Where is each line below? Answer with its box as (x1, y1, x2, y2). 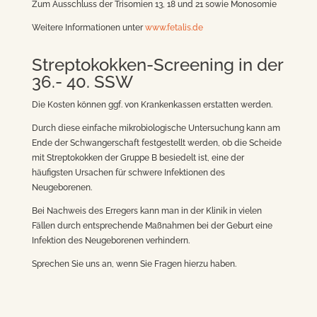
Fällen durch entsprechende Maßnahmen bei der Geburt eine (31, 221, 272, 231)
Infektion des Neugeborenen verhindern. (31, 236, 190, 246)
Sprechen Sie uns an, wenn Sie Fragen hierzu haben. (31, 259, 236, 269)
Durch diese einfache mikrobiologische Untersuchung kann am (31, 123, 280, 133)
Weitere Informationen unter (31, 23, 145, 33)
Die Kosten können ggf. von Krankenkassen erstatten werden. (31, 100, 272, 110)
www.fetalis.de (144, 23, 203, 33)
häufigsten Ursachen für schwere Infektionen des (31, 168, 225, 178)
